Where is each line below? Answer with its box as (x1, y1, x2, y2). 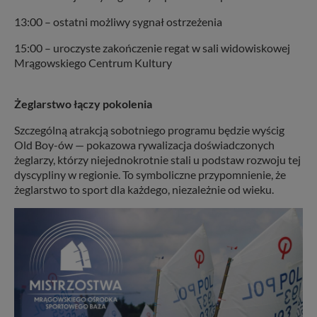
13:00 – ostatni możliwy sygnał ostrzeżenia (14, 14, 224, 28)
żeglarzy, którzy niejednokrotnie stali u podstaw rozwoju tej (14, 152, 301, 166)
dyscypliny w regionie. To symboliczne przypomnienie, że (14, 167, 286, 181)
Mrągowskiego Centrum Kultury (14, 55, 174, 69)
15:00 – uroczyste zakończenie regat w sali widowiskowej (14, 40, 290, 54)
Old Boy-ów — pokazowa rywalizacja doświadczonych (14, 137, 275, 151)
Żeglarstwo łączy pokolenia (14, 96, 152, 110)
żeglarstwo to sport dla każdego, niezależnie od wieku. (14, 182, 274, 196)
